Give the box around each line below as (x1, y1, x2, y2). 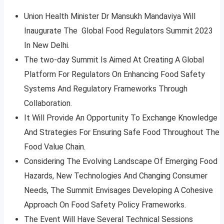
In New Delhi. (24, 40, 69, 50)
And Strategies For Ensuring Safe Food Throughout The (24, 127, 219, 137)
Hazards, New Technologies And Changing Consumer (24, 171, 207, 181)
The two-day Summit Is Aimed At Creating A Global (24, 55, 204, 65)
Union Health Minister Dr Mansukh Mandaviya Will (24, 11, 195, 21)
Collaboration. (24, 98, 72, 108)
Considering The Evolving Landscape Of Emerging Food (24, 156, 217, 166)
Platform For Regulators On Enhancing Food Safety (24, 69, 205, 79)
